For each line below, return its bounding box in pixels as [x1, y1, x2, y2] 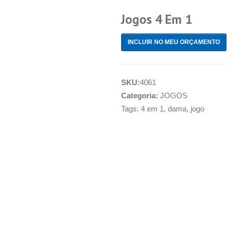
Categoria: [121, 91, 160, 100]
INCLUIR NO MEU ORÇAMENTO [128, 39, 220, 46]
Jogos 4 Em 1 [121, 11, 192, 27]
